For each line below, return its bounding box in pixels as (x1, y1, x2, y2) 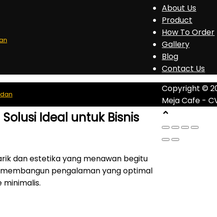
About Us (162, 2, 197, 14)
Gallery (162, 38, 190, 50)
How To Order (162, 26, 215, 38)
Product (162, 14, 193, 26)
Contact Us (162, 62, 205, 74)
